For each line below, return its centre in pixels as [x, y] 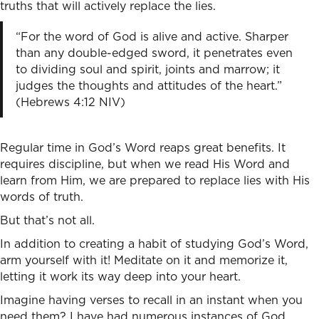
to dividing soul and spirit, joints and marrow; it [147, 69]
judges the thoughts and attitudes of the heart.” [148, 86]
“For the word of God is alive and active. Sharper [152, 37]
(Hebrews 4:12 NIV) [70, 102]
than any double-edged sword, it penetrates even [154, 53]
